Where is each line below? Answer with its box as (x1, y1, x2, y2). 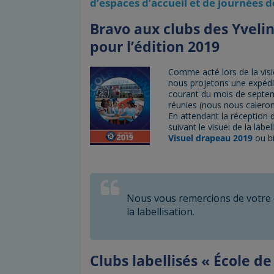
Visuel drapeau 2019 (168, 132, 255, 144)
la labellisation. (127, 205, 194, 219)
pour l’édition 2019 (90, 37, 220, 57)
